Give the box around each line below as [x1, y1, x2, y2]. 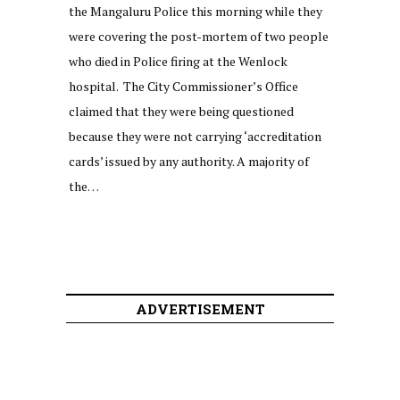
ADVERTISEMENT [135, 300, 265, 319]
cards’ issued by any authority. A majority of [69, 153, 309, 171]
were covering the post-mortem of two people [69, 28, 329, 46]
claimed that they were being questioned [69, 103, 294, 121]
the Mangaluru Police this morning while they [69, 3, 322, 21]
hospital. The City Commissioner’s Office [69, 78, 298, 96]
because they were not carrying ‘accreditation [69, 128, 321, 146]
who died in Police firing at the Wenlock [69, 53, 287, 71]
